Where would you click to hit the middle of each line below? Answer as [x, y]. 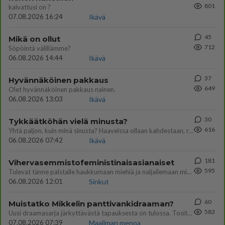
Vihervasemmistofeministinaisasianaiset [91, 162]
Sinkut [99, 182]
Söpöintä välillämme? [40, 48]
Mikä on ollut [34, 39]
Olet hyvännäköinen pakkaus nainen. [62, 89]
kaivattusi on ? [30, 7]
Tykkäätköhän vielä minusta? [68, 121]
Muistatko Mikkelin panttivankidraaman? [91, 204]
